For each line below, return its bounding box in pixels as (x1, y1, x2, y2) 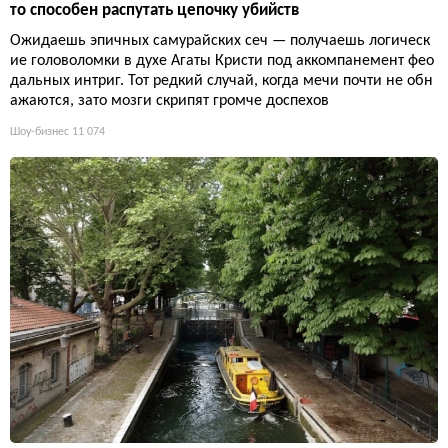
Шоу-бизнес (10, 126, 69, 139)
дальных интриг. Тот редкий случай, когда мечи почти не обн (10, 73, 433, 90)
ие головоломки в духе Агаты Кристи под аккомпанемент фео (10, 53, 434, 70)
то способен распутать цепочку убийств (10, 2, 299, 20)
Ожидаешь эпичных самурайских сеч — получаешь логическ (10, 33, 430, 50)
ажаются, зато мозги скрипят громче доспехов (10, 93, 329, 110)
